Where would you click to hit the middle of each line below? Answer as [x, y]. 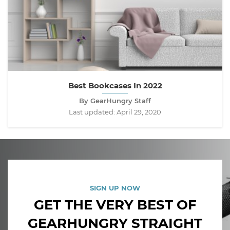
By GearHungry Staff [115, 101]
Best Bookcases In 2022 [115, 86]
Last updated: [93, 112]
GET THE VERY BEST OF [115, 205]
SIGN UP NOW [115, 188]
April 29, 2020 [139, 112]
